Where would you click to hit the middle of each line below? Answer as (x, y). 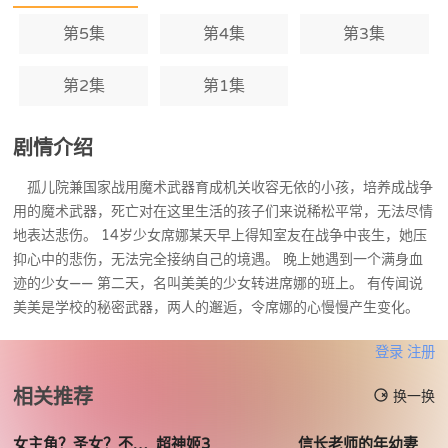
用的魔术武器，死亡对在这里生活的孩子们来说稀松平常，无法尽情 (223, 211)
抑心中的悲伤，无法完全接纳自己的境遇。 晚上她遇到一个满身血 (218, 259)
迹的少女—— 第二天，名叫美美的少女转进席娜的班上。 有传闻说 (218, 283)
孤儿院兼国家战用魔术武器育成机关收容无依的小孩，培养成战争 (223, 187)
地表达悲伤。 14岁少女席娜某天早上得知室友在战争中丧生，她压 (220, 235)
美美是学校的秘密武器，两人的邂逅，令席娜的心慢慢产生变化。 (216, 307)
